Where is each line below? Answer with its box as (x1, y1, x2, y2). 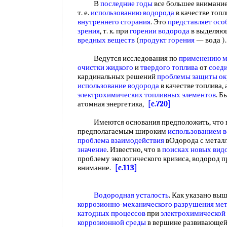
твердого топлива (140, 63, 198, 72)
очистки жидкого (78, 63, 133, 72)
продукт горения (139, 35, 195, 45)
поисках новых (162, 145, 211, 154)
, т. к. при (100, 26, 130, 35)
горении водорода (130, 26, 190, 35)
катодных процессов (78, 209, 145, 218)
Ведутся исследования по (78, 54, 179, 63)
